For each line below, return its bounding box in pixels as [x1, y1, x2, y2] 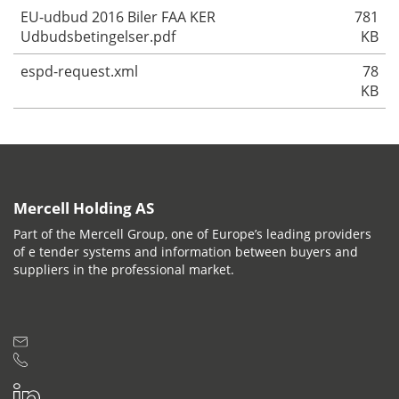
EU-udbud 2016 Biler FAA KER [20, 6, 216, 27]
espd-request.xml [20, 61, 138, 81]
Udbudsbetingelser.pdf [20, 26, 175, 46]
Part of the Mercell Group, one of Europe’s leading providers [13, 225, 371, 243]
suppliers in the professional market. [13, 261, 234, 279]
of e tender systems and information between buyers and [13, 243, 358, 261]
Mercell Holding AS [13, 197, 154, 218]
